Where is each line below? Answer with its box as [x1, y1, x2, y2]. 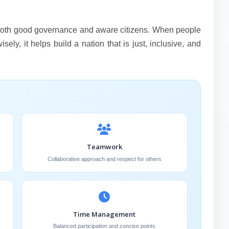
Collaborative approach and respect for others [47, 155, 162, 162]
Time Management [73, 209, 136, 219]
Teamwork [86, 142, 122, 151]
